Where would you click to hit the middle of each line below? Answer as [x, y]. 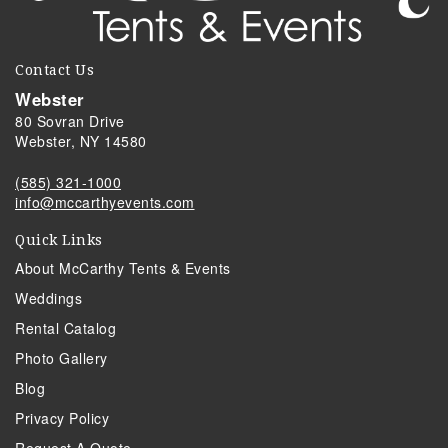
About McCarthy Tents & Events [123, 268]
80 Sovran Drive [70, 121]
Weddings [48, 298]
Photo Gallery [61, 358]
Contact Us [54, 70]
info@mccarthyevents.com [105, 202]
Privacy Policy [62, 418]
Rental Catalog [65, 328]
